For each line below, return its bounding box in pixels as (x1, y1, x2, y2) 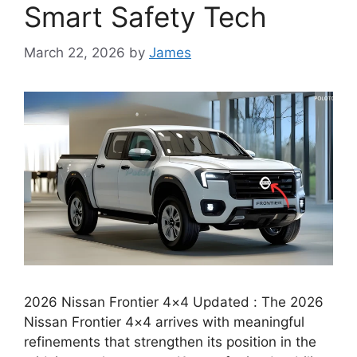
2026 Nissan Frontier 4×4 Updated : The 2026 (24, 293, 324, 310)
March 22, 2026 (24, 44, 125, 61)
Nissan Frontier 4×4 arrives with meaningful (24, 313, 304, 330)
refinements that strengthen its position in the (24, 333, 316, 350)
